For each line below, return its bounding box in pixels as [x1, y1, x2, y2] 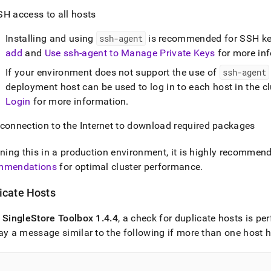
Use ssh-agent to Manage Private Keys [44, 47, 215, 59]
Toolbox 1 [55, 212, 102, 224]
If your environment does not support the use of [5, 67, 220, 78]
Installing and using [5, 33, 96, 44]
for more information [30, 96, 126, 107]
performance [141, 161, 201, 172]
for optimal [56, 161, 112, 172]
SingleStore [2, 212, 56, 224]
